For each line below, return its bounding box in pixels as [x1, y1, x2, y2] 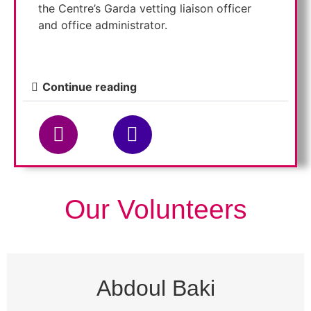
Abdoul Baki [96, 276, 215, 301]
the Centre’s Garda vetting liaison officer [38, 1, 251, 16]
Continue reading [42, 79, 137, 94]
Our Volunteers [64, 194, 247, 224]
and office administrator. [38, 18, 171, 33]
